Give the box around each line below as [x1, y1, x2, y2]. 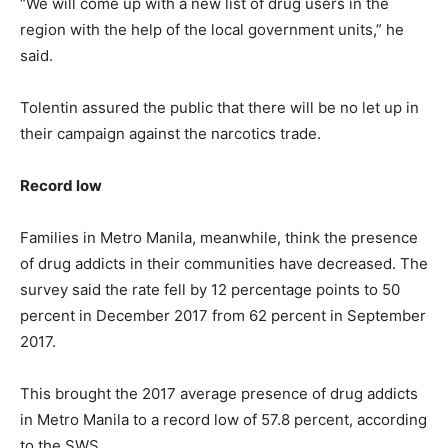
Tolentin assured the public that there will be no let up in [20, 97, 419, 117]
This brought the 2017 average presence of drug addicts [20, 383, 418, 403]
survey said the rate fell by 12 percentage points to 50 [20, 279, 400, 299]
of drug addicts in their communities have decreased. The [20, 253, 428, 273]
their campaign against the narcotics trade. [20, 123, 321, 143]
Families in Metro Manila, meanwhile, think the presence [20, 227, 418, 247]
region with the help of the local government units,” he [20, 19, 404, 39]
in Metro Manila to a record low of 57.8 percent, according [20, 409, 427, 429]
